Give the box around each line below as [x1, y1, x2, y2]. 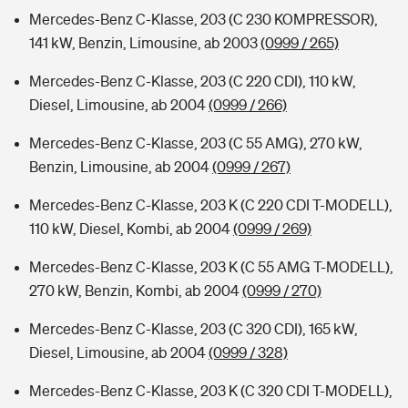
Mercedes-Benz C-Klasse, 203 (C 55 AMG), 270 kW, [29, 135, 362, 151]
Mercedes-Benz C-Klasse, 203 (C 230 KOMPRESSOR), [29, 11, 378, 27]
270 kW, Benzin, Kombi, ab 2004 [29, 282, 242, 299]
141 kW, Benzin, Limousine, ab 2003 [29, 35, 260, 51]
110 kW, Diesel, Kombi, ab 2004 [29, 220, 233, 237]
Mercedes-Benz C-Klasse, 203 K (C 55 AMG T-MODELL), [29, 259, 393, 275]
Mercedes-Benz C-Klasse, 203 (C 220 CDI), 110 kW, [29, 73, 356, 89]
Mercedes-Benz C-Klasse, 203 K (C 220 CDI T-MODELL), [29, 197, 393, 213]
